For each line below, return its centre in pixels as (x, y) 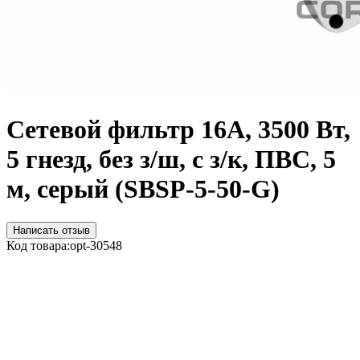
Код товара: (38, 245)
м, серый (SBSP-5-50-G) (143, 189)
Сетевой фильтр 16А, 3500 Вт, (178, 130)
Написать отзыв (51, 230)
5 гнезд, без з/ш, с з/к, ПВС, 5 (171, 160)
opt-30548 (96, 245)
